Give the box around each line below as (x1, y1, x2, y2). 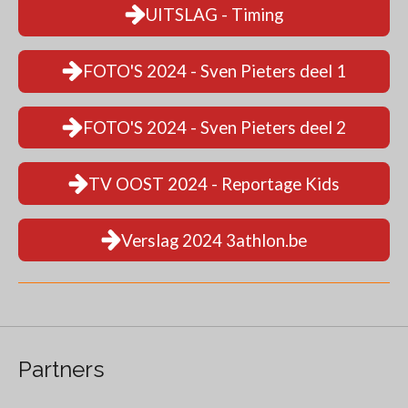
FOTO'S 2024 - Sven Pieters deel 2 (82, 116, 346, 138)
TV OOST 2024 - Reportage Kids (88, 172, 341, 194)
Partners (18, 356, 105, 383)
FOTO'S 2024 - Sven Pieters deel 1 (82, 60, 346, 82)
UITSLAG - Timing (145, 4, 283, 25)
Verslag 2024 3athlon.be (121, 229, 308, 250)
